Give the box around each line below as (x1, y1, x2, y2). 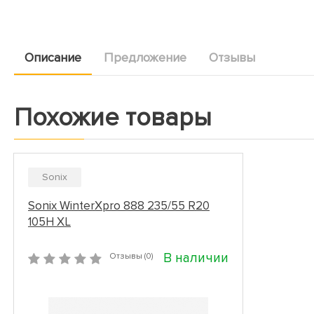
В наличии (163, 250, 228, 266)
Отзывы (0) (109, 251, 153, 261)
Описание (25, 50, 81, 65)
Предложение (104, 50, 186, 65)
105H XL (28, 214, 71, 229)
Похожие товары (14, 102, 212, 133)
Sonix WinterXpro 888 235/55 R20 (28, 198, 210, 213)
